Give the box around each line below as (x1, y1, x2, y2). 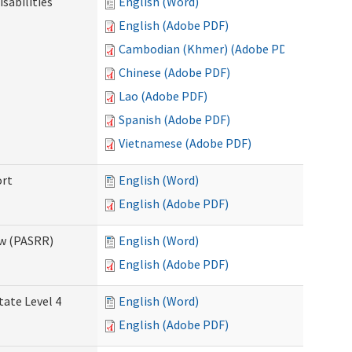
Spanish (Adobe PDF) (119, 112, 230, 127)
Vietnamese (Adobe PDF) (119, 135, 251, 151)
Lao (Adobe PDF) (119, 88, 207, 104)
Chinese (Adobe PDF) (119, 64, 230, 80)
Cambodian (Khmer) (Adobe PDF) (119, 41, 297, 57)
